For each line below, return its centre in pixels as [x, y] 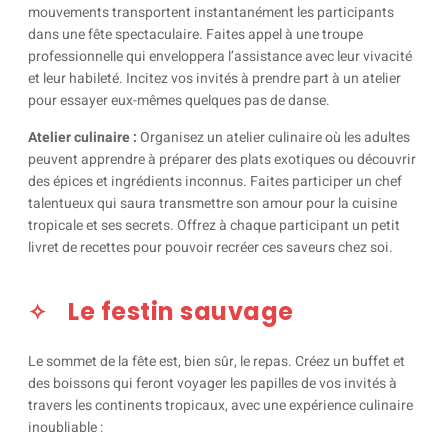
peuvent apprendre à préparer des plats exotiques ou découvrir [222, 159]
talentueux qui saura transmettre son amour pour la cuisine [212, 203]
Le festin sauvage [181, 311]
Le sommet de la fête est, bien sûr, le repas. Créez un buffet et [216, 361]
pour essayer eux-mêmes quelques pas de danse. [179, 101]
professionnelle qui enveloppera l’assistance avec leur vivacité [220, 57]
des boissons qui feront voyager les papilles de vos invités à [212, 383]
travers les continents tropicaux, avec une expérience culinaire [220, 405]
